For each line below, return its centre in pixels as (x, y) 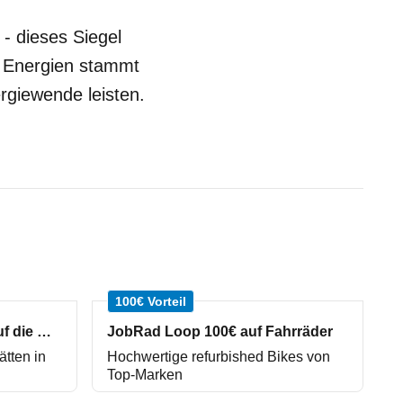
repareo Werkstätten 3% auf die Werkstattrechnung (44, 331)
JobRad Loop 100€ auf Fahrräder (220, 331)
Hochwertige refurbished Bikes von (219, 357)
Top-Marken (145, 375)
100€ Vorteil (151, 301)
